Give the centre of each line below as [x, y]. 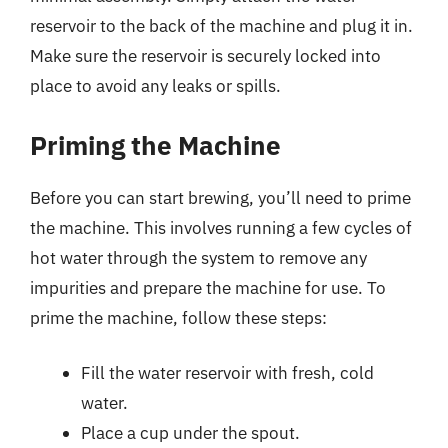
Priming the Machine [155, 144]
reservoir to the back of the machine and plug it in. [221, 26]
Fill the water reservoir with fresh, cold [227, 373]
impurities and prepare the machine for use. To [208, 287]
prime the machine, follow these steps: [178, 317]
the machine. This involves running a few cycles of [221, 227]
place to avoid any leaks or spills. [155, 86]
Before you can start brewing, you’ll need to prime [220, 197]
